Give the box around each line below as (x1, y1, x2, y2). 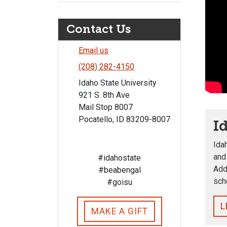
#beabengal (98, 165, 141, 175)
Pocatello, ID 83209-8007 (79, 115, 170, 124)
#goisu (106, 177, 132, 187)
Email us (79, 46, 108, 55)
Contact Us (66, 22, 131, 36)
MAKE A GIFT (91, 206, 148, 216)
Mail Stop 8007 (79, 102, 133, 112)
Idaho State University (79, 78, 157, 88)
